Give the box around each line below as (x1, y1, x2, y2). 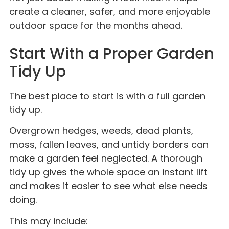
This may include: (9, 214, 88, 227)
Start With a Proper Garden (9, 42, 214, 64)
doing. (9, 193, 37, 207)
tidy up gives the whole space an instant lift (9, 166, 208, 179)
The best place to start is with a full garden (9, 89, 205, 102)
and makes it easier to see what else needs (9, 179, 208, 193)
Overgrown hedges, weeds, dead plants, (9, 124, 193, 138)
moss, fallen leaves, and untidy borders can (9, 138, 209, 151)
